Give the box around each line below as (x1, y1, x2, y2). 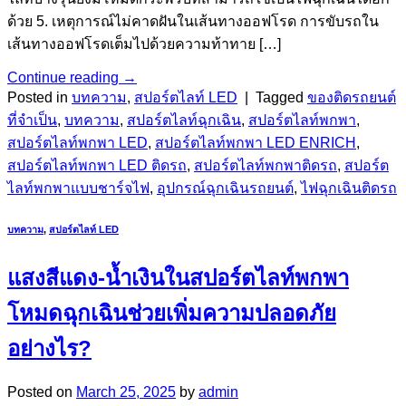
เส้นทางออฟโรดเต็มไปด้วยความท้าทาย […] (7, 36, 281, 53)
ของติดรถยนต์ (307, 90, 396, 106)
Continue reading (7, 70, 122, 86)
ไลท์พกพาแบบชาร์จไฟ (7, 180, 150, 197)
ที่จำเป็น (7, 112, 57, 129)
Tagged (256, 90, 307, 106)
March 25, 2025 (76, 384, 176, 401)
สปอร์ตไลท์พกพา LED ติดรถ (7, 158, 187, 174)
